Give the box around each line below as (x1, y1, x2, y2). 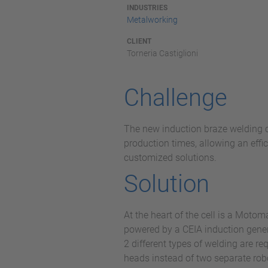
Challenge (123, 84, 227, 112)
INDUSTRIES (126, 4, 167, 12)
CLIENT (126, 37, 151, 45)
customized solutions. (123, 152, 217, 163)
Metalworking (126, 15, 178, 25)
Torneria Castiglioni (126, 48, 198, 58)
